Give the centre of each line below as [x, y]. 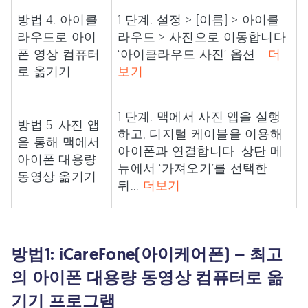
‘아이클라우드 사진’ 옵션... [193, 54]
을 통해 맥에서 [59, 142]
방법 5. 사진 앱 [59, 124]
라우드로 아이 [57, 36]
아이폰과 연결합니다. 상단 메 [200, 151]
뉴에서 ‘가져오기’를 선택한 [193, 168]
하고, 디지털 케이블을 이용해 [200, 133]
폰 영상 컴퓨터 [59, 54]
